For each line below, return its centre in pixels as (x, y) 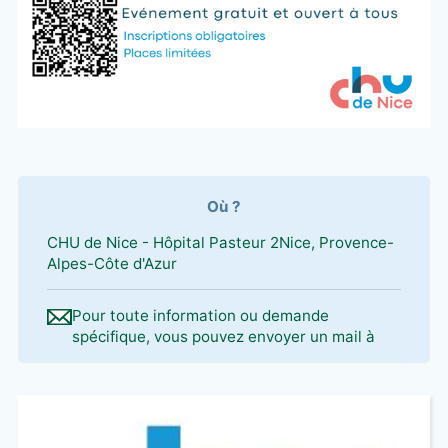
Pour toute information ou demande (200, 315)
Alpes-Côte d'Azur (111, 263)
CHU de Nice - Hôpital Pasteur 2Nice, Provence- (220, 242)
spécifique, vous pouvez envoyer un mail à (223, 336)
